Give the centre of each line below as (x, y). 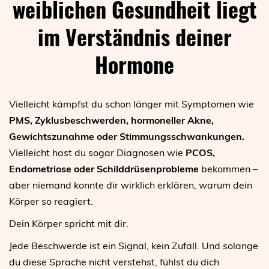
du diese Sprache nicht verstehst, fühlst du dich (114, 261)
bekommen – (228, 168)
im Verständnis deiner (134, 36)
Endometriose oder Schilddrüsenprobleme (104, 168)
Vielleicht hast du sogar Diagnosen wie (97, 152)
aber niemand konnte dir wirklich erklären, (104, 185)
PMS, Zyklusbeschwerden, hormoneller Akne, (111, 120)
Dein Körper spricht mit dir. (69, 223)
